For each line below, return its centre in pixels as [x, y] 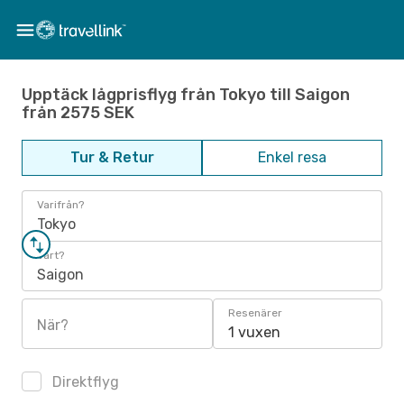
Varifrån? [60, 205]
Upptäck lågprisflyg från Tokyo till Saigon [186, 94]
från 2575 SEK [78, 112]
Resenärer [255, 313]
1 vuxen [254, 332]
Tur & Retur [112, 157]
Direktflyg [84, 382]
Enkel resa [292, 157]
